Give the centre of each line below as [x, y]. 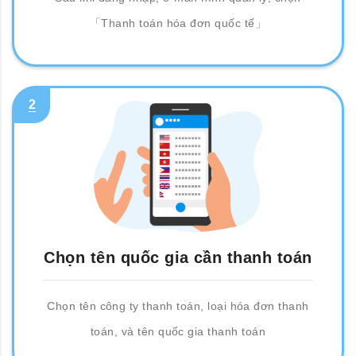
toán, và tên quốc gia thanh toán [178, 331]
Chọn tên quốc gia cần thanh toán [178, 257]
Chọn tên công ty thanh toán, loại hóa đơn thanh [178, 306]
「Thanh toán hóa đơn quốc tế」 [178, 23]
